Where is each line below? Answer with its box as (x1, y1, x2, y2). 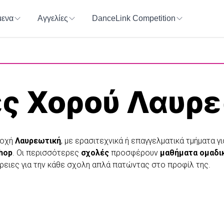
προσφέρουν (109, 148, 160, 158)
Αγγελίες (37, 14, 68, 22)
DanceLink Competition (92, 14, 175, 22)
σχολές (81, 148, 109, 158)
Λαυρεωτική (15, 136, 61, 146)
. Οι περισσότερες (12, 148, 81, 158)
